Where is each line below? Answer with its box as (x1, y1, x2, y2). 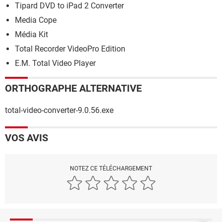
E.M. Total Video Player (15, 58, 96, 68)
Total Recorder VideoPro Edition (15, 44, 125, 54)
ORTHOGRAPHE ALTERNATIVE (5, 82, 142, 94)
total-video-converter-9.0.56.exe (5, 105, 113, 115)
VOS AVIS (5, 131, 48, 144)
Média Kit (15, 29, 48, 39)
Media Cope (15, 15, 56, 25)
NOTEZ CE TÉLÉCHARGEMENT (70, 165, 152, 172)
